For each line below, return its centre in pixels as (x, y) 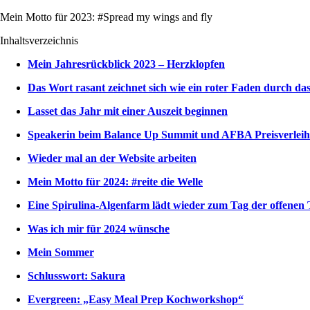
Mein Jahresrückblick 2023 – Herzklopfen (126, 64)
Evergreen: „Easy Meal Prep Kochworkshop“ (136, 299)
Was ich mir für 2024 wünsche (99, 228)
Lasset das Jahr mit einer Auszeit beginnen (128, 111)
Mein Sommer (61, 252)
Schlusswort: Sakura (76, 275)
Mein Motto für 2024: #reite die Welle (115, 181)
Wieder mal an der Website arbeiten (112, 158)
